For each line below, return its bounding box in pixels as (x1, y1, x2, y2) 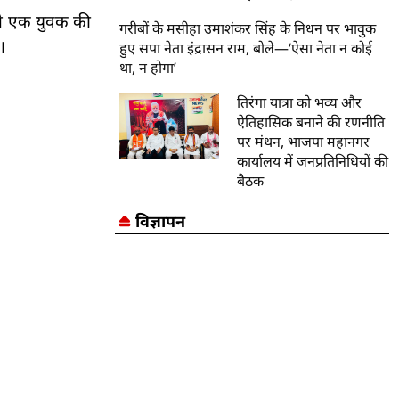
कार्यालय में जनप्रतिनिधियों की (237, 151, 389, 171)
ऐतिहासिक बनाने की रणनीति (237, 111, 386, 132)
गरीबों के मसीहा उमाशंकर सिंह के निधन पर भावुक (119, 18, 377, 38)
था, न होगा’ (119, 57, 177, 77)
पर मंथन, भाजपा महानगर (237, 131, 370, 151)
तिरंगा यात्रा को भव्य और (237, 92, 362, 112)
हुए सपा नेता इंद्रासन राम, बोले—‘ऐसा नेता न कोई (119, 37, 373, 58)
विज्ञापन (134, 209, 185, 232)
